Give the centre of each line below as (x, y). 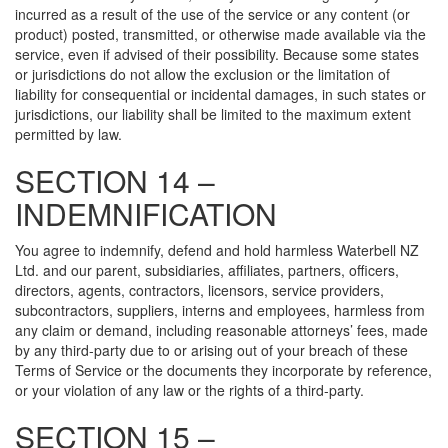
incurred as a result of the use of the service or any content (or (212, 14)
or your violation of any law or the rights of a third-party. (189, 390)
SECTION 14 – (115, 180)
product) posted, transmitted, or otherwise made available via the (220, 34)
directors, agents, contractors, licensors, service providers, (199, 290)
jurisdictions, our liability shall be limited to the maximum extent (213, 114)
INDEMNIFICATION (146, 213)
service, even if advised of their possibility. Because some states (217, 54)
